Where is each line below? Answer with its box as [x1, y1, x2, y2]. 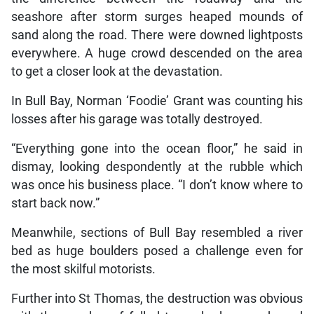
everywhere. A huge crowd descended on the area [11, 46, 303, 60]
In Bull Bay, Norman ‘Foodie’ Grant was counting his [11, 93, 303, 108]
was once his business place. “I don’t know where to [11, 177, 303, 192]
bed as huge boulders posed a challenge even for [11, 243, 303, 258]
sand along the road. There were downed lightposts [11, 27, 303, 42]
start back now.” [11, 196, 100, 210]
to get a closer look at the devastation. [11, 64, 223, 78]
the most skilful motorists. [11, 261, 156, 276]
